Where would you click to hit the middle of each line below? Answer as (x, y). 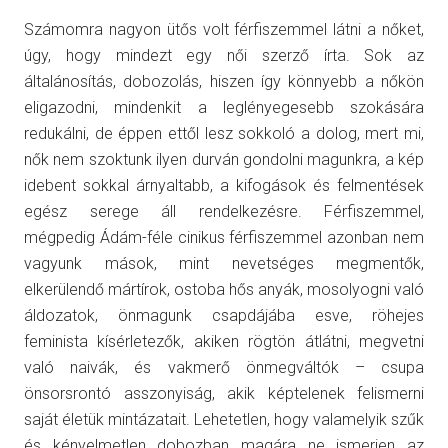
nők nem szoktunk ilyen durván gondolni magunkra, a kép (224, 159)
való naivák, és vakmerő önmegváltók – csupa (224, 367)
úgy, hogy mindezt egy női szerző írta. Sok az (224, 55)
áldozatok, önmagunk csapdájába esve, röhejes (224, 315)
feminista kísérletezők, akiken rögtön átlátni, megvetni (224, 341)
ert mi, (402, 133)
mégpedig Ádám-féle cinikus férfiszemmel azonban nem (224, 237)
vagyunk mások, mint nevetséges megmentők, (224, 263)
